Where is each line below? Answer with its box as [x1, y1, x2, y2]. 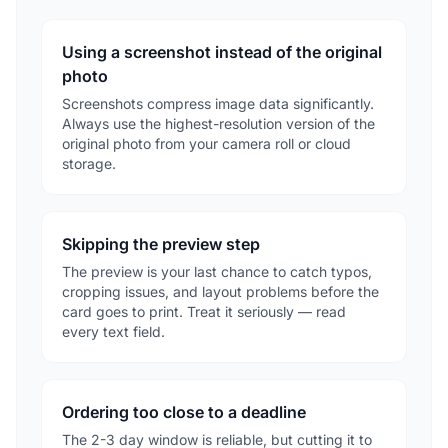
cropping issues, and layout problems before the [62, 282, 379, 300]
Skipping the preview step [62, 233, 260, 254]
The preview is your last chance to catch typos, [62, 262, 372, 280]
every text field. [62, 322, 165, 340]
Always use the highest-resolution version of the [62, 114, 375, 132]
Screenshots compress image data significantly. [62, 94, 374, 112]
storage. [62, 154, 116, 172]
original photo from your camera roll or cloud [62, 134, 351, 152]
